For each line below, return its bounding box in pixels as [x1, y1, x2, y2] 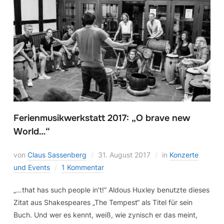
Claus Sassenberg [27, 150, 86, 159]
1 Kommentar [61, 163, 104, 172]
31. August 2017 [97, 150, 150, 159]
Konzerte [169, 150, 198, 159]
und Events [13, 163, 50, 172]
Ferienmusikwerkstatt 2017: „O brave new [13, 112, 190, 124]
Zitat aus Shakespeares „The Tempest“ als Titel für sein [13, 198, 192, 207]
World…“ [13, 126, 50, 137]
